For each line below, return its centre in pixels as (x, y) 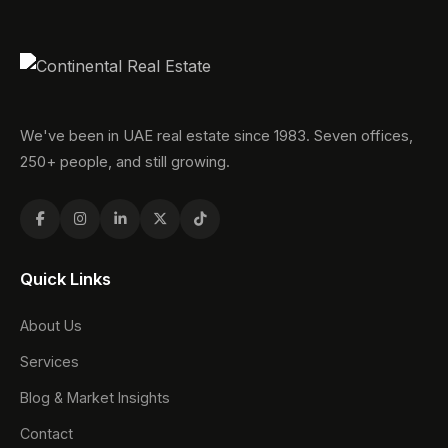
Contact (46, 433)
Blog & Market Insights (95, 397)
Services (49, 361)
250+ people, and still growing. (125, 162)
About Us (51, 325)
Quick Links (65, 279)
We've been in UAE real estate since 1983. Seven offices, (216, 136)
